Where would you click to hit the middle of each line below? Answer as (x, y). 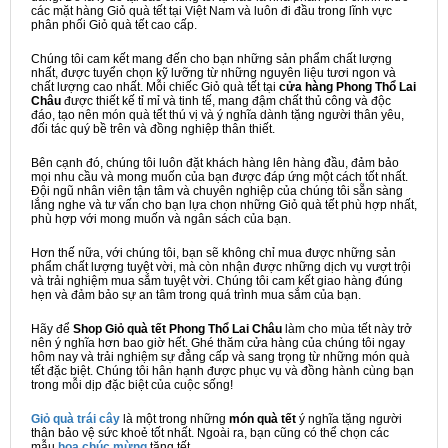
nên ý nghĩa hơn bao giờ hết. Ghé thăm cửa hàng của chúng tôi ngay (218, 343)
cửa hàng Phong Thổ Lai (347, 87)
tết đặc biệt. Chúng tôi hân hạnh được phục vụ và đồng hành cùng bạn (222, 371)
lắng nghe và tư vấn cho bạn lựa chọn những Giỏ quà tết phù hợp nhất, (224, 205)
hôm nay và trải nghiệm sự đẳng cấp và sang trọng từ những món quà (220, 357)
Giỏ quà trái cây (75, 419)
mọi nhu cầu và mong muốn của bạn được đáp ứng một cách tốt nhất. (219, 177)
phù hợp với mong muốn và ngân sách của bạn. (161, 219)
